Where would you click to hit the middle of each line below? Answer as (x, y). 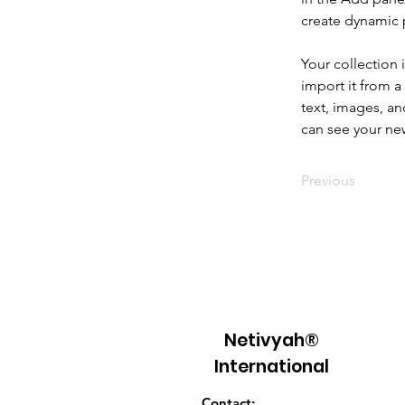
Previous (328, 180)
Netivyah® (272, 340)
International (272, 367)
